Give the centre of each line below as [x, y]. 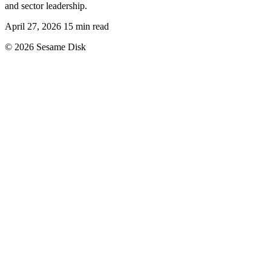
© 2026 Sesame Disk [45, 47]
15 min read [86, 26]
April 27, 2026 [33, 26]
